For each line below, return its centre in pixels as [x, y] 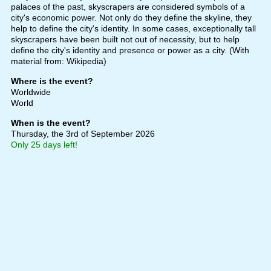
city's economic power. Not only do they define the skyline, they [131, 18]
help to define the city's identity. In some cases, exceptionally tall [133, 29]
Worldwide [31, 92]
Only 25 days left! [44, 145]
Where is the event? [52, 81]
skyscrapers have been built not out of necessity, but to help [125, 40]
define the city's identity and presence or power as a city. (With [130, 51]
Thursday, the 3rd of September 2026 [83, 134]
